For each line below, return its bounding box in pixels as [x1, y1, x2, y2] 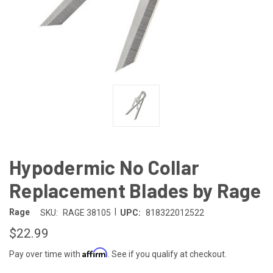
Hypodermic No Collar [9, 155, 199, 179]
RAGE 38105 [62, 207, 111, 218]
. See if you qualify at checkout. [108, 249, 227, 259]
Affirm [82, 247, 108, 258]
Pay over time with [9, 249, 82, 259]
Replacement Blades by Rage [9, 178, 261, 202]
